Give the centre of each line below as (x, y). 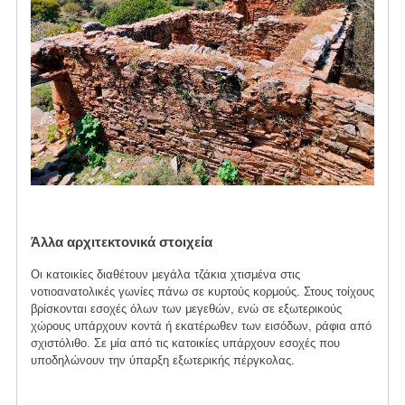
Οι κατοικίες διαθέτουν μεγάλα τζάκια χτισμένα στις (165, 275)
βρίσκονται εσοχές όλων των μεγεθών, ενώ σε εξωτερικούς (186, 309)
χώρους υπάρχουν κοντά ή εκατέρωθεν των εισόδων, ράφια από (201, 326)
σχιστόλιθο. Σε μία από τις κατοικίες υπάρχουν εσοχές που (185, 344)
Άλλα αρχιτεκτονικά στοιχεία (121, 242)
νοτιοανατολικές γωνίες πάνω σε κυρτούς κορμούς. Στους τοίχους (202, 292)
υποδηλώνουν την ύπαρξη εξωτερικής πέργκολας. (164, 361)
